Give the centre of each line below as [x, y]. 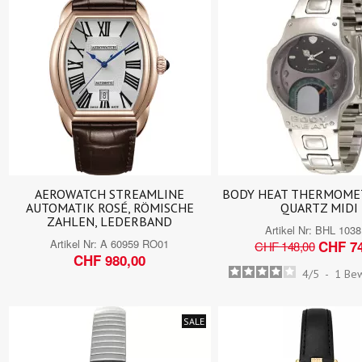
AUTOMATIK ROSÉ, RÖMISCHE [109, 207]
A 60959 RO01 [135, 243]
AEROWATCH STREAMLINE [110, 194]
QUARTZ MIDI [319, 207]
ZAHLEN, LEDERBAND [110, 221]
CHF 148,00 [285, 246]
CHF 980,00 [110, 260]
